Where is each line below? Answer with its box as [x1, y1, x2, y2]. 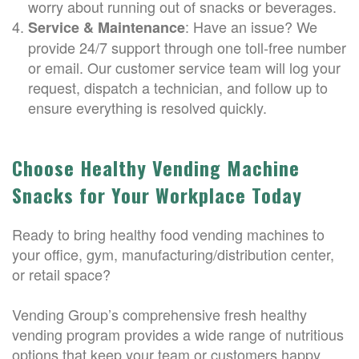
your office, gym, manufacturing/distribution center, [12, 244, 334, 264]
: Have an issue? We [185, 16, 317, 37]
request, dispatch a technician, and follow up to [28, 77, 328, 98]
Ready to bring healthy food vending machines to [12, 224, 325, 244]
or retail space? [12, 264, 111, 284]
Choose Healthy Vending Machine [12, 153, 300, 182]
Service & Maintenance [28, 17, 185, 38]
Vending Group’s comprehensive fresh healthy [12, 304, 307, 325]
